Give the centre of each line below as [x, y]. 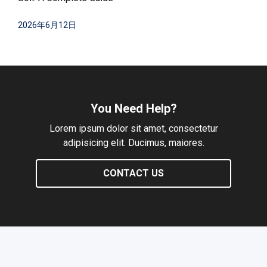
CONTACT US [133, 173]
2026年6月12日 [47, 25]
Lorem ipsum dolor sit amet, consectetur [133, 128]
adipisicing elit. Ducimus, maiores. [133, 142]
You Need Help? [133, 108]
